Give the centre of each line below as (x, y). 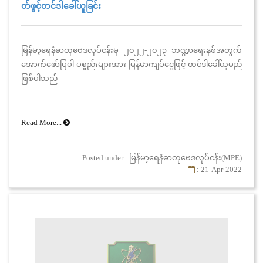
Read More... (42, 122)
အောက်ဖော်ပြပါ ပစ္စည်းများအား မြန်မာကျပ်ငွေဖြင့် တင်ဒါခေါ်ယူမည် (131, 64)
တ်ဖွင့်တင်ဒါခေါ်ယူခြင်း (61, 6)
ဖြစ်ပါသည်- (41, 78)
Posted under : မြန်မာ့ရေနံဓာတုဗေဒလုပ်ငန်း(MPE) (162, 157)
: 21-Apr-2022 (218, 169)
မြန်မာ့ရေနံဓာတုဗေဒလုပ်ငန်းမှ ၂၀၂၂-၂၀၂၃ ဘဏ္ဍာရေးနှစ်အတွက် (131, 50)
